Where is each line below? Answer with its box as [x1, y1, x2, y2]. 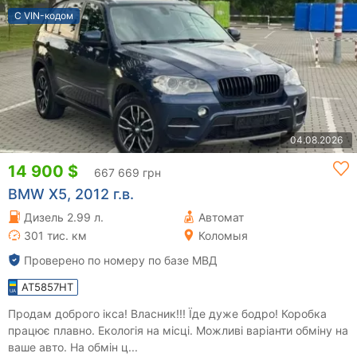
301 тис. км [24, 228, 87, 242]
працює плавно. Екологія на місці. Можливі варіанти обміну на [8, 323, 196, 337]
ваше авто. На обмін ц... [70, 339, 138, 354]
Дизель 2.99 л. [24, 210, 104, 224]
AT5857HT [22, 280, 73, 293]
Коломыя [198, 228, 248, 242]
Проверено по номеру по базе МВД [24, 253, 218, 267]
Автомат [198, 210, 244, 224]
